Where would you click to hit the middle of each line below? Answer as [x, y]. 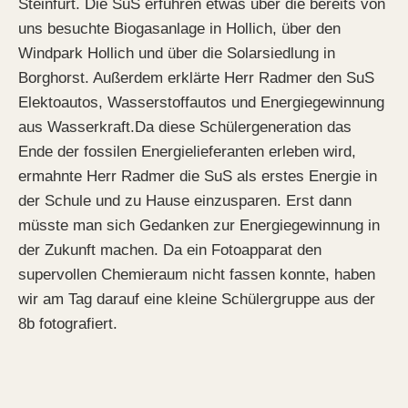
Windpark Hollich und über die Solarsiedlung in [177, 54]
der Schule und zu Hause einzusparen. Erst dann [185, 201]
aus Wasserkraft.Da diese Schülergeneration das [185, 127]
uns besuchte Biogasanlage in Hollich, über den [179, 29]
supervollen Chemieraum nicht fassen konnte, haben [197, 275]
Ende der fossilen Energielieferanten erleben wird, [187, 152]
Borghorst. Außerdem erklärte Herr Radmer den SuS [196, 78]
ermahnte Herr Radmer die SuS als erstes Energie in [198, 177]
